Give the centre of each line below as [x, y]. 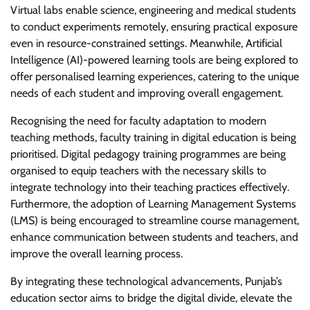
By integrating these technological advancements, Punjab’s [146, 281]
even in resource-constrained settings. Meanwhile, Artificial [146, 43]
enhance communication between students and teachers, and [154, 237]
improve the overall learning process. [97, 253]
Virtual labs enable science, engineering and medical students [153, 10]
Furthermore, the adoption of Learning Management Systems [153, 203]
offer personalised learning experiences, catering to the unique [155, 76]
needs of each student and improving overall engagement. [147, 93]
